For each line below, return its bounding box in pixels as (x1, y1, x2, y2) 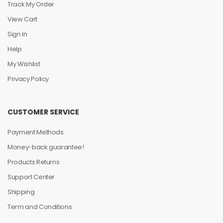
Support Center (7, 172, 55, 182)
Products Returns (7, 157, 60, 167)
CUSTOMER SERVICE (7, 107, 79, 117)
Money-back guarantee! (7, 142, 84, 152)
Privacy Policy (7, 74, 49, 84)
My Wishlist (7, 59, 40, 69)
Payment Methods (7, 127, 64, 137)
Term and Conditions (7, 202, 72, 212)
